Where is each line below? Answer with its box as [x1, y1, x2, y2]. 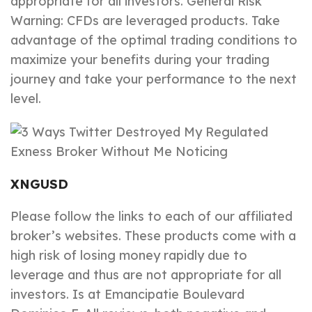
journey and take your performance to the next [10, 71, 297, 88]
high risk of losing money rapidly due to [10, 247, 247, 264]
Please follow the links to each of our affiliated [10, 208, 292, 225]
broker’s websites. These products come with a [10, 228, 296, 244]
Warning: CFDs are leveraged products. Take [10, 13, 280, 29]
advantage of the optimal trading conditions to [10, 32, 297, 49]
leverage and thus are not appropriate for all [10, 267, 281, 283]
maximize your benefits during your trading [10, 52, 270, 68]
